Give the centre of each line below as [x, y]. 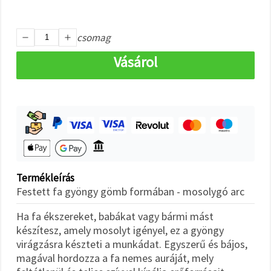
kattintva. [20, 19]
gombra [18, 10]
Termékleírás [45, 178]
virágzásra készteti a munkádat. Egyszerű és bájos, [132, 244]
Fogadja [30, 51]
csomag [94, 37]
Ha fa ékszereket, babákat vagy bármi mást [115, 216]
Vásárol [135, 62]
